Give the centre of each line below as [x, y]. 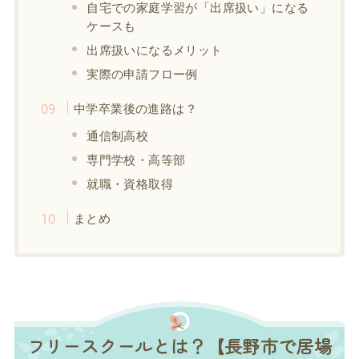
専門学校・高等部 [136, 159]
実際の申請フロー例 [142, 73]
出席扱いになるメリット [155, 49]
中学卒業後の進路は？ [135, 108]
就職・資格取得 [130, 183]
